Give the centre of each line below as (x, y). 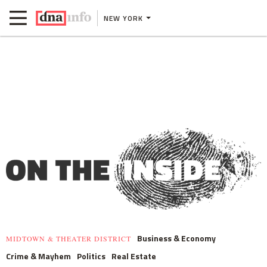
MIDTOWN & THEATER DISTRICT (69, 239)
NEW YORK (123, 18)
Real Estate (134, 256)
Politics (91, 256)
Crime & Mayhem (38, 256)
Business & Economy (176, 238)
